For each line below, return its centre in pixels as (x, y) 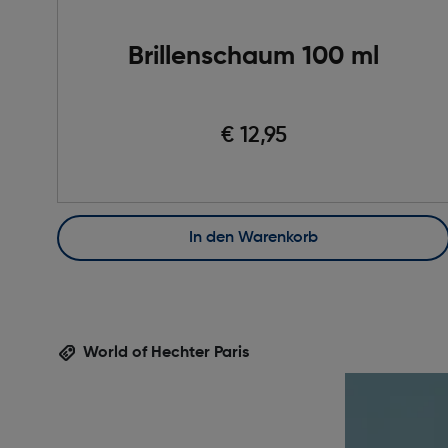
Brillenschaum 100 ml (253, 56)
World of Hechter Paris (166, 352)
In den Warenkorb (255, 237)
